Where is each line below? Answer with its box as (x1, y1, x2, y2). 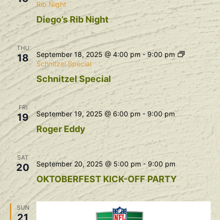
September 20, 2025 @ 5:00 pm (36, 159, 141, 168)
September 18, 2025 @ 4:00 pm (36, 50, 140, 58)
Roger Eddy (36, 123, 85, 134)
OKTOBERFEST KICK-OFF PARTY (36, 173, 177, 184)
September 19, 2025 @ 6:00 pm (36, 109, 140, 118)
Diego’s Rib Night (36, 14, 109, 25)
